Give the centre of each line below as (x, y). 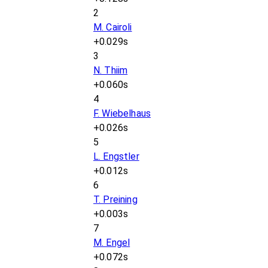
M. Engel (112, 243)
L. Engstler (116, 156)
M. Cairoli (113, 27)
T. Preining (115, 200)
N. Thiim (111, 70)
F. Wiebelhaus (122, 113)
